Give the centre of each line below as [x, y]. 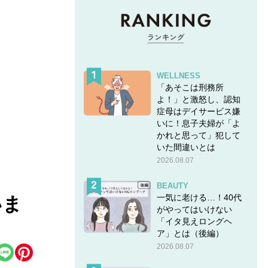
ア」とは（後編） [190, 233]
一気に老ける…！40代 [199, 197]
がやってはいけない [194, 209]
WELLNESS [178, 75]
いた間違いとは [186, 147]
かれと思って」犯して [198, 135]
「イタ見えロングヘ [194, 221]
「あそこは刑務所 [190, 87]
